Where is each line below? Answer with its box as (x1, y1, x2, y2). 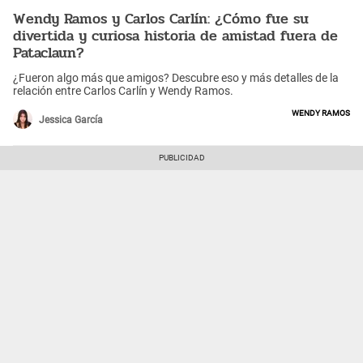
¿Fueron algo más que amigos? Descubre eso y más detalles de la (13, 71, 339, 85)
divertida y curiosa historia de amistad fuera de (13, 23, 338, 47)
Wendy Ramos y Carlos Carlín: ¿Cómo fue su (13, 6, 309, 30)
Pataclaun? (13, 41, 84, 64)
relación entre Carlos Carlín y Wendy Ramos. (13, 84, 233, 98)
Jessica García (39, 114, 103, 126)
